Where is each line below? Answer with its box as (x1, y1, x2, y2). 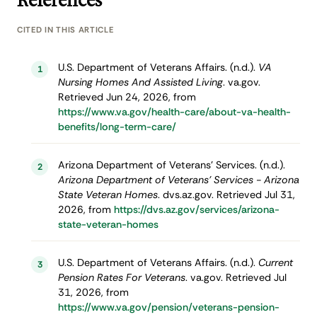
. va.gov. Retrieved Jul (185, 271, 287, 284)
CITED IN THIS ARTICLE (17, 25, 114, 36)
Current (258, 256, 293, 270)
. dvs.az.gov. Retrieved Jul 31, (157, 188, 295, 202)
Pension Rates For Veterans (57, 271, 185, 284)
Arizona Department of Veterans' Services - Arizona (57, 173, 299, 187)
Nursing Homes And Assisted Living (57, 76, 223, 89)
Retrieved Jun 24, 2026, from (57, 91, 196, 104)
